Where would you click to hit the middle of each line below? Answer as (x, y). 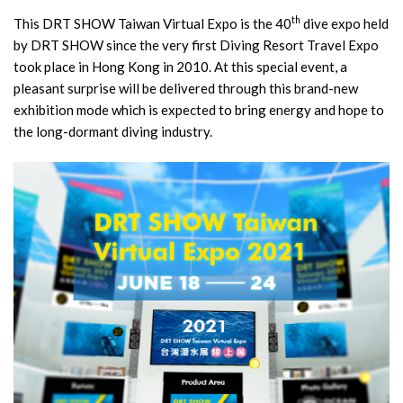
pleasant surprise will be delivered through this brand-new (186, 88)
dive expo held (345, 23)
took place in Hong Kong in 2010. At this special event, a (180, 66)
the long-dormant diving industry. (113, 131)
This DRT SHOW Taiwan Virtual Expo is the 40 (152, 23)
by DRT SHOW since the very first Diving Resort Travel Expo (196, 45)
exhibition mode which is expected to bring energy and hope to (199, 109)
